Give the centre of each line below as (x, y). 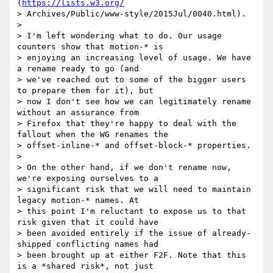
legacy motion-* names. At (78, 200)
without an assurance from (78, 113)
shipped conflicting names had (88, 244)
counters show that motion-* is (90, 47)
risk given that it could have (88, 222)
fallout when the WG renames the (93, 135)
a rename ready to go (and (78, 69)
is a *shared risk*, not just (85, 266)
